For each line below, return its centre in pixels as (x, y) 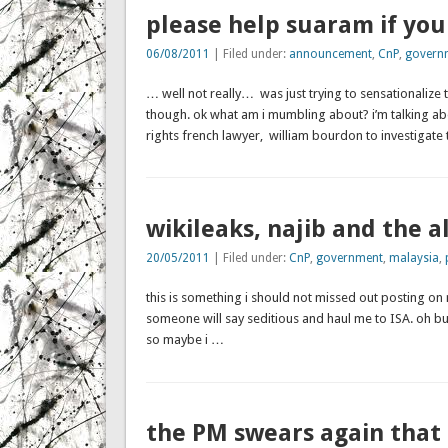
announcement (330, 53)
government (349, 257)
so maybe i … (184, 339)
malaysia (413, 257)
